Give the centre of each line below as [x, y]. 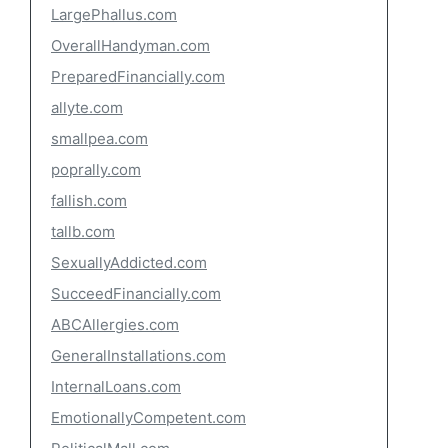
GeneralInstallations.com [138, 355]
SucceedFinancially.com [136, 293]
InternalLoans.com [116, 386]
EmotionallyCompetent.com [148, 417]
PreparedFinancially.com [138, 76]
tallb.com [83, 231]
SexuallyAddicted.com [129, 262]
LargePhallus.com [114, 14]
